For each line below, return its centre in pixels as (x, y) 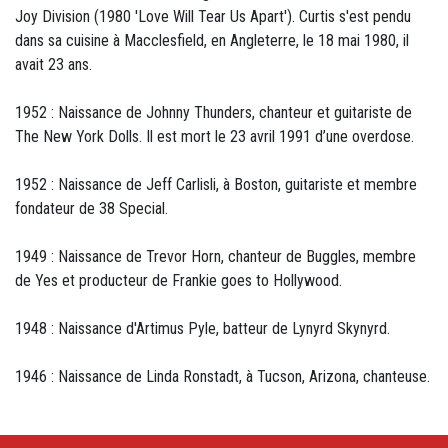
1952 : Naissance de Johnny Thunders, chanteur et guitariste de (213, 112)
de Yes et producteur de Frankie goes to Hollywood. (178, 280)
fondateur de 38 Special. (91, 208)
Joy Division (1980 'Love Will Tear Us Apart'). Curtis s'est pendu (213, 16)
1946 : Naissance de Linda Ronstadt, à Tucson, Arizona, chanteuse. (222, 376)
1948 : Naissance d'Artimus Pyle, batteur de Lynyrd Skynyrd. (202, 328)
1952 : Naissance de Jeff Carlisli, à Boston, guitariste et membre (216, 184)
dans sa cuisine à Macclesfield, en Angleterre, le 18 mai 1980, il (212, 40)
